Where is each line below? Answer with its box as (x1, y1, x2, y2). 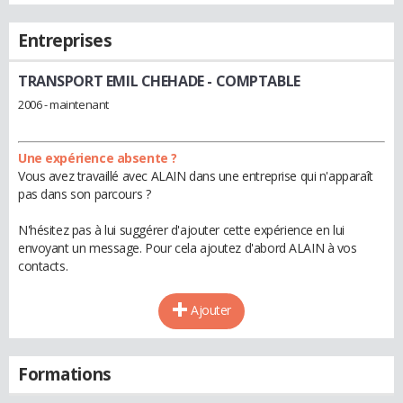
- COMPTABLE (203, 71, 300, 91)
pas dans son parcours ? (18, 184, 151, 202)
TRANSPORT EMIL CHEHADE (18, 71, 204, 91)
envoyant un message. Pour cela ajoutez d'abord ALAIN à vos (18, 238, 357, 256)
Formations (18, 362, 112, 386)
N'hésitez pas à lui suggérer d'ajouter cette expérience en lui (18, 220, 345, 238)
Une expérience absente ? (18, 148, 177, 166)
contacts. (18, 256, 68, 274)
